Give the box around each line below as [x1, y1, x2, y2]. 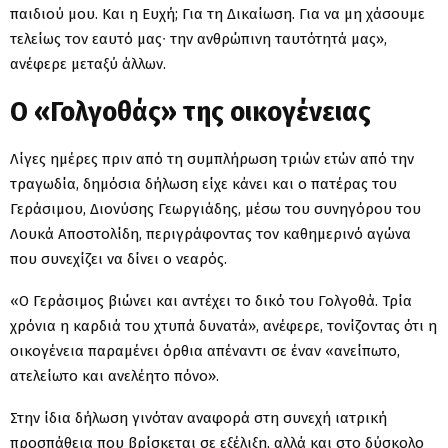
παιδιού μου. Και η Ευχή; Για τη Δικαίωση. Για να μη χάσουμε [10, 4, 425, 23]
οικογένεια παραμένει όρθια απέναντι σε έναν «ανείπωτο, [10, 341, 400, 360]
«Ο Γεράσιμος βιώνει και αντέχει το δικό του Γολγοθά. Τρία [10, 291, 412, 310]
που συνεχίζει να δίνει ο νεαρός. [10, 249, 227, 268]
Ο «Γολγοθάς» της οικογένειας [10, 94, 371, 128]
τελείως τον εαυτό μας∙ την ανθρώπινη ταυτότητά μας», [10, 29, 387, 48]
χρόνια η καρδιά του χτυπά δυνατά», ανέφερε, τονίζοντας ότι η [10, 316, 437, 335]
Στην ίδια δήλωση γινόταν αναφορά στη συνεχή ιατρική [10, 408, 387, 427]
